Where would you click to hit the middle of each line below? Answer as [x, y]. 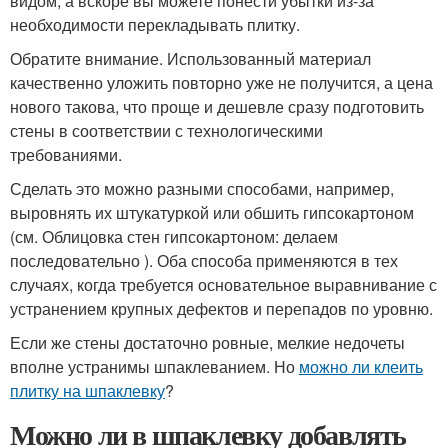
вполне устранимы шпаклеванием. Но [154, 366]
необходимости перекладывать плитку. [155, 24]
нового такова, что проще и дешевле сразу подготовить [217, 106]
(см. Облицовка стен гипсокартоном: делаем [174, 236]
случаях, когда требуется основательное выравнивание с [223, 284]
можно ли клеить [361, 366]
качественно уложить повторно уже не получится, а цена [221, 82]
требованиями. [66, 154]
